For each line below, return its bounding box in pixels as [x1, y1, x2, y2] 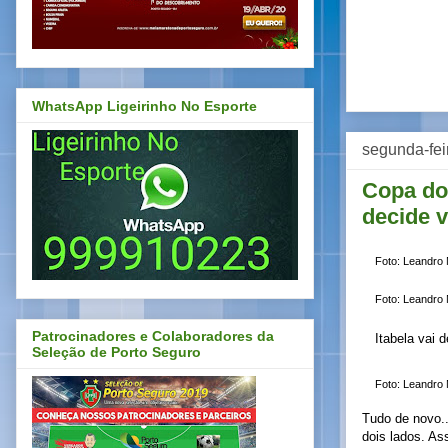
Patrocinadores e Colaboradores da [32, 328, 274, 345]
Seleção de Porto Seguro [32, 344, 201, 361]
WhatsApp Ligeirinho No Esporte [32, 97, 257, 114]
